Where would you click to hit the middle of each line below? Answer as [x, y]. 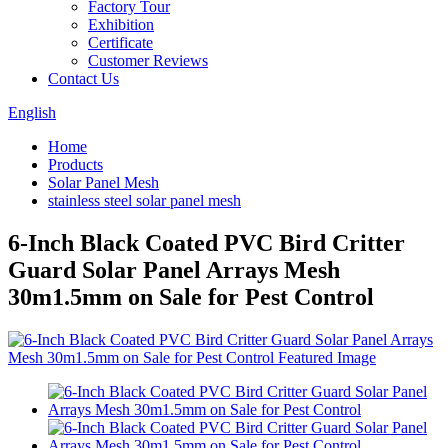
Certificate [120, 42]
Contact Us [83, 78]
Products [75, 164]
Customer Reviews [148, 60]
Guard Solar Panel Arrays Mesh [174, 269]
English [32, 112]
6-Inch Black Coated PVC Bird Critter [206, 242]
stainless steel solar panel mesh [144, 200]
